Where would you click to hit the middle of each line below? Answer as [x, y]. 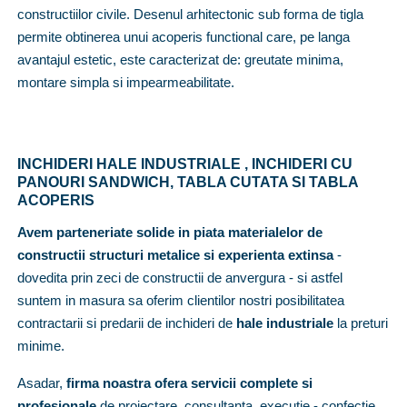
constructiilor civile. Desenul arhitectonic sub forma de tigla [190, 14]
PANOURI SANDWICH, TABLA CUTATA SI [163, 182]
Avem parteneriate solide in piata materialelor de [170, 232]
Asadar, [42, 382]
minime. [41, 345]
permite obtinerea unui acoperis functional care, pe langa [184, 36]
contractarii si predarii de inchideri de [127, 323]
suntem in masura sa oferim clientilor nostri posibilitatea [181, 300]
